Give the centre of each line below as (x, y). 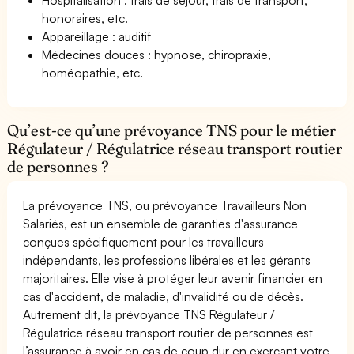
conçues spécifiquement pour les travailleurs (144, 241)
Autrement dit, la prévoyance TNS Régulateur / (149, 314)
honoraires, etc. (85, 18)
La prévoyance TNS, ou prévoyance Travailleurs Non (165, 205)
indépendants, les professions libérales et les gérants (167, 260)
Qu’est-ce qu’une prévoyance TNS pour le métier (172, 130)
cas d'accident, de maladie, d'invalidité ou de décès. (164, 296)
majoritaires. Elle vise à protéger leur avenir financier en (173, 278)
